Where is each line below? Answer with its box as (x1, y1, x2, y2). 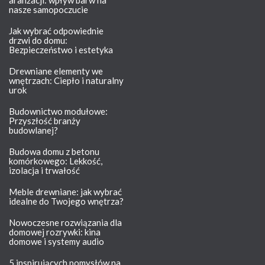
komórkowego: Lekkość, (9, 155, 102, 166)
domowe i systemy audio (9, 235, 104, 247)
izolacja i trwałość (9, 164, 80, 176)
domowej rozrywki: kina (9, 226, 101, 237)
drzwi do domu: (9, 34, 67, 46)
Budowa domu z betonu (9, 146, 99, 157)
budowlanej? (9, 124, 58, 135)
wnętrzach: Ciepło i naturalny (9, 75, 124, 86)
